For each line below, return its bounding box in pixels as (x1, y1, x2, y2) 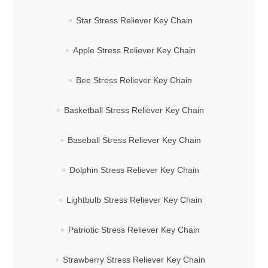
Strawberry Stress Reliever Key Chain (63, 255, 205, 265)
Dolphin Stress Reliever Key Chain (69, 165, 199, 175)
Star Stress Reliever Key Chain (75, 16, 193, 26)
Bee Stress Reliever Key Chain (76, 75, 192, 86)
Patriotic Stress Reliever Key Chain (68, 225, 200, 235)
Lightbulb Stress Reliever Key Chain (66, 195, 202, 205)
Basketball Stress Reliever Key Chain (64, 105, 204, 115)
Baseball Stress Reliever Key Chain (67, 135, 201, 145)
